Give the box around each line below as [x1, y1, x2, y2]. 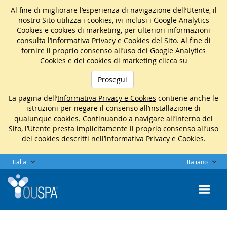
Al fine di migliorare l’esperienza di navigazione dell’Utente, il [10, 5, 217, 15]
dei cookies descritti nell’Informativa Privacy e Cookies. [21, 134, 206, 143]
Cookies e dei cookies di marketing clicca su [40, 56, 187, 65]
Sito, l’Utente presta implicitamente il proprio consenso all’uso [9, 124, 218, 133]
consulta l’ [16, 35, 51, 45]
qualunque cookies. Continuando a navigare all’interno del [14, 113, 213, 123]
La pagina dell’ [9, 93, 57, 103]
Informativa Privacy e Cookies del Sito [50, 35, 177, 45]
